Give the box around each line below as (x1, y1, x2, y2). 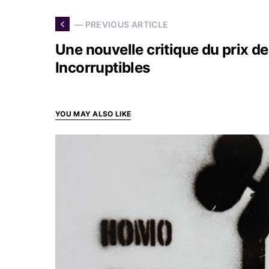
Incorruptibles (55, 59, 150, 76)
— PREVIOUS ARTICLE (74, 19, 169, 29)
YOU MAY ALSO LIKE (55, 109, 131, 118)
